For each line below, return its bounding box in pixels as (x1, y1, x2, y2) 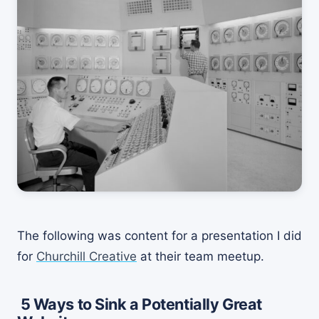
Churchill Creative (36, 249, 137, 263)
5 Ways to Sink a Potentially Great (17, 294, 262, 313)
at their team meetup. (137, 249, 264, 263)
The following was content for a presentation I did (17, 228, 302, 243)
